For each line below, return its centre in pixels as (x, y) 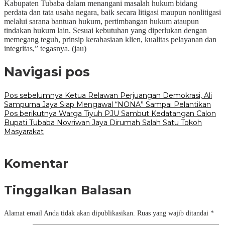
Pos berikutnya (30, 113)
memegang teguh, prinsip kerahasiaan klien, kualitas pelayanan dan (110, 39)
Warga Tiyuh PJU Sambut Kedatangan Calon (136, 113)
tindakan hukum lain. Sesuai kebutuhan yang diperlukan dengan (105, 30)
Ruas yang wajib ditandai (174, 213)
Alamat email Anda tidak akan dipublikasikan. (70, 213)
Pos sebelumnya (33, 95)
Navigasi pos (47, 72)
